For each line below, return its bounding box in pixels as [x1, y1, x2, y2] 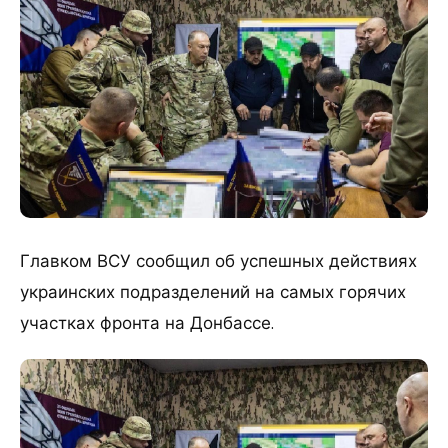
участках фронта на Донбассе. [20, 312, 274, 335]
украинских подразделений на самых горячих [20, 281, 406, 304]
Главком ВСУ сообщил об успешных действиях [20, 250, 417, 273]
